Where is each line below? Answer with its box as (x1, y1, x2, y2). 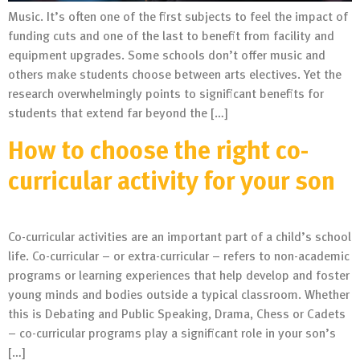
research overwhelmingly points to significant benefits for (8, 83, 324, 103)
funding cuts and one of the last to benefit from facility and (8, 25, 334, 45)
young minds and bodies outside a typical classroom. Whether (8, 284, 350, 305)
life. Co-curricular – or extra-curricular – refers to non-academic (8, 246, 350, 266)
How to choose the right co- (8, 129, 309, 169)
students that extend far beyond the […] (8, 102, 228, 122)
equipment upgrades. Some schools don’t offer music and (8, 44, 325, 64)
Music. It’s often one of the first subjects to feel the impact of (8, 6, 348, 26)
